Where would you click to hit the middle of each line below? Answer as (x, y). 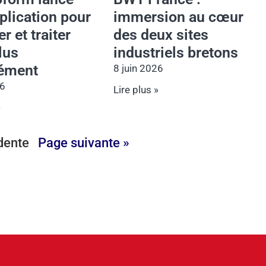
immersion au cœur (179, 17)
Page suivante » (83, 142)
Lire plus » (136, 89)
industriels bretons (176, 52)
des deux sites (161, 34)
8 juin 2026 (139, 68)
